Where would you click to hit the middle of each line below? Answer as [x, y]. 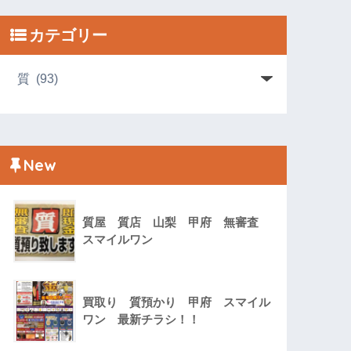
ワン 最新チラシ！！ [141, 319]
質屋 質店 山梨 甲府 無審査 [177, 222]
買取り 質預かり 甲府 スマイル [177, 302]
